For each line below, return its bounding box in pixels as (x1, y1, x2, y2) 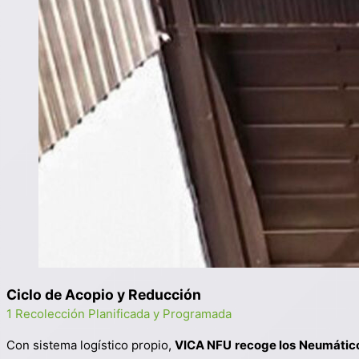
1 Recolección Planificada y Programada (6, 306, 232, 321)
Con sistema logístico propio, (6, 337, 175, 353)
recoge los (235, 337, 296, 353)
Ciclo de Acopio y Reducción (6, 286, 201, 303)
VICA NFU (175, 337, 232, 353)
